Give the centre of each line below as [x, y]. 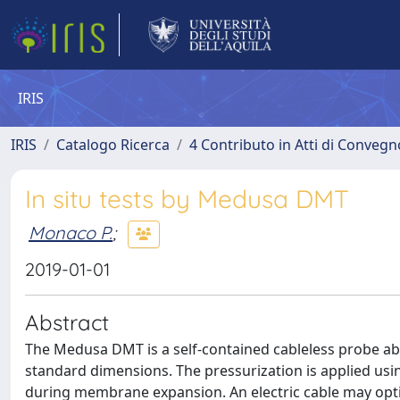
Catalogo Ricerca [113, 145]
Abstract [67, 322]
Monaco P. [71, 232]
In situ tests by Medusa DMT [187, 199]
